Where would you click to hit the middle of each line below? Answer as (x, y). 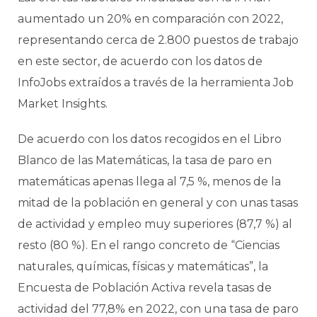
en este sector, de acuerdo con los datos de (140, 62)
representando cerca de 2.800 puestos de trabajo (158, 40)
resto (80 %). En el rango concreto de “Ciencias (149, 246)
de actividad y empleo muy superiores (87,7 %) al (155, 224)
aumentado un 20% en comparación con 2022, (150, 19)
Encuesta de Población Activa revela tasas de (145, 288)
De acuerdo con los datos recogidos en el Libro (150, 139)
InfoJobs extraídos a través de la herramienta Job (156, 83)
